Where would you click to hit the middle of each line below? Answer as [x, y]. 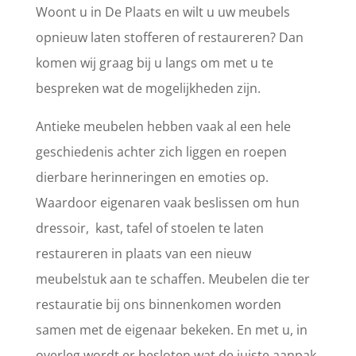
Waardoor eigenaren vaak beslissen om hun [167, 203]
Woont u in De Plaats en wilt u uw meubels [163, 12]
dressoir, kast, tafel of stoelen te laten [149, 228]
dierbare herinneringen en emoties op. [152, 177]
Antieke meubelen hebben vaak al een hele [163, 126]
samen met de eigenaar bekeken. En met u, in [171, 330]
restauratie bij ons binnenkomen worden [158, 304]
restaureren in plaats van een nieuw [143, 253]
